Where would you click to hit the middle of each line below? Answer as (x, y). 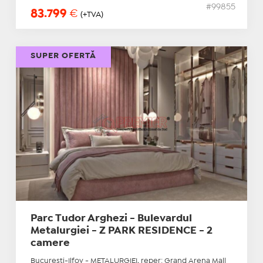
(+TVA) (92, 15)
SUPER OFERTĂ (63, 56)
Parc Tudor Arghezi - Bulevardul (111, 218)
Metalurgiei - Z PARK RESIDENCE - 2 (121, 231)
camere (50, 243)
